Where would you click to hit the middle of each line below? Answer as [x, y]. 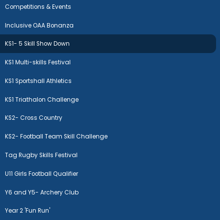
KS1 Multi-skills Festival [38, 63]
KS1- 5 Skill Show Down [38, 44]
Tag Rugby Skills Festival [41, 155]
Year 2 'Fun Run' [28, 211]
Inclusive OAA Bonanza [40, 25]
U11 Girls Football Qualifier [42, 174]
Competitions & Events [38, 7]
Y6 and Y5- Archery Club [42, 192]
